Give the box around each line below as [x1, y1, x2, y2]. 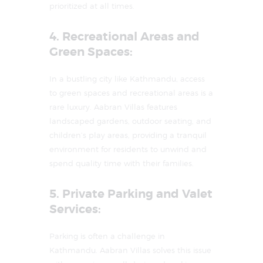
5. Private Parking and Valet [49, 187, 213, 202]
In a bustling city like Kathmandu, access [49, 74, 205, 84]
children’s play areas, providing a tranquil [49, 130, 207, 140]
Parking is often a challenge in [49, 231, 165, 241]
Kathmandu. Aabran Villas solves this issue [49, 245, 211, 255]
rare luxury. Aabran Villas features [49, 102, 177, 112]
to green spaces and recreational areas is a [49, 88, 213, 98]
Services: [49, 202, 101, 217]
